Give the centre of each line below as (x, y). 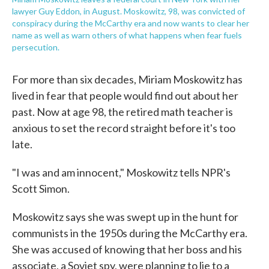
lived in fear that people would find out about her (125, 96)
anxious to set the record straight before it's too (124, 128)
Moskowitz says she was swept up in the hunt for (125, 217)
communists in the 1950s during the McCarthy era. (130, 233)
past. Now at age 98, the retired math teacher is (122, 112)
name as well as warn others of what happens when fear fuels (127, 35)
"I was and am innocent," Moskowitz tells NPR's (121, 173)
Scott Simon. (41, 189)
